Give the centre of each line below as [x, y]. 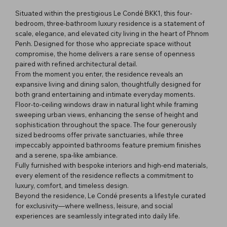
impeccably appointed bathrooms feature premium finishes [108, 145]
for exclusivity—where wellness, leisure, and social [94, 205]
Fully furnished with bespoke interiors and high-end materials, [111, 165]
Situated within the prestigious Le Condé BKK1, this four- [104, 13]
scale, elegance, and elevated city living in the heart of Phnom [112, 33]
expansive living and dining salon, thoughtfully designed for [108, 84]
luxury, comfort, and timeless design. [72, 185]
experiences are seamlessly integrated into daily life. [98, 216]
